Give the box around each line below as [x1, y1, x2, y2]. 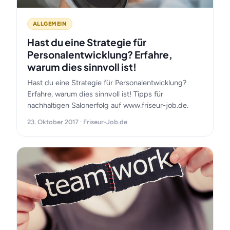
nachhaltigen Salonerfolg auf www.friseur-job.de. [27, 101, 188, 110]
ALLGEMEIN [33, 21, 67, 27]
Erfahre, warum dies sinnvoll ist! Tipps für [27, 89, 163, 99]
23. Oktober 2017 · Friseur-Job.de [27, 118, 127, 126]
